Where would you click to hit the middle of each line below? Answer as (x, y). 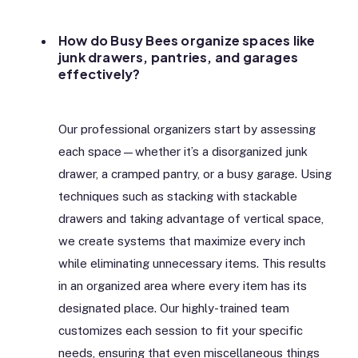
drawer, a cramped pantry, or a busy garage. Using (195, 174)
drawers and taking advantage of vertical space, (191, 219)
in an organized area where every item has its (183, 286)
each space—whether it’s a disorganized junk (183, 152)
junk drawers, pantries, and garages (178, 57)
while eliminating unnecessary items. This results (192, 264)
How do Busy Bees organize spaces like (187, 40)
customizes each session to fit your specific (181, 331)
